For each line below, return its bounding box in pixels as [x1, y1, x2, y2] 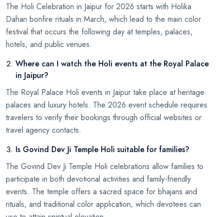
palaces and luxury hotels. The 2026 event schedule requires [6, 99, 207, 110]
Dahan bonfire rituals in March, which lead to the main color [6, 13, 201, 25]
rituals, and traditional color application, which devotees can [6, 198, 201, 210]
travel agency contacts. [6, 124, 81, 136]
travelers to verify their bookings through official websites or [6, 111, 201, 123]
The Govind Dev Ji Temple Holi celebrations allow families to [6, 160, 203, 172]
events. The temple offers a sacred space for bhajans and [6, 186, 197, 197]
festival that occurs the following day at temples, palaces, [6, 26, 193, 37]
